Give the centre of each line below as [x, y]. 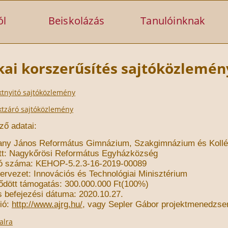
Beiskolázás [76, 21]
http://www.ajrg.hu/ [47, 204]
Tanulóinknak [173, 21]
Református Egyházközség [106, 153]
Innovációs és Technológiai [86, 174]
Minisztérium [163, 174]
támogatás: [41, 184]
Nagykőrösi [32, 153]
